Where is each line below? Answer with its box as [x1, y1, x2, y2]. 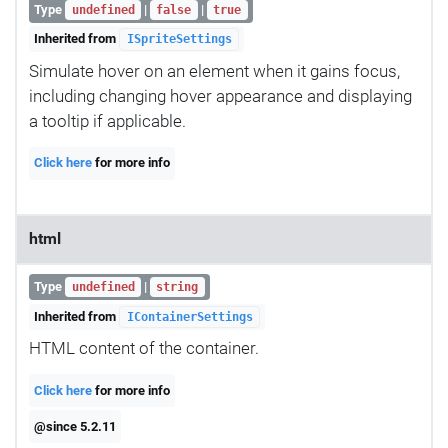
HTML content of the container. [29, 338, 259, 359]
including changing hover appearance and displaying [29, 85, 412, 106]
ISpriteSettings [126, 32, 232, 47]
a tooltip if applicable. [29, 110, 186, 131]
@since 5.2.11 [34, 418, 117, 434]
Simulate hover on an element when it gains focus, [29, 60, 400, 81]
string [156, 280, 199, 295]
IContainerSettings [126, 309, 253, 324]
